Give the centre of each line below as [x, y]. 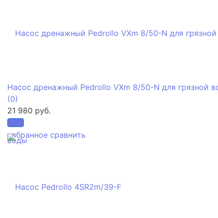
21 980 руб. [29, 110]
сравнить [68, 135]
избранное [27, 135]
